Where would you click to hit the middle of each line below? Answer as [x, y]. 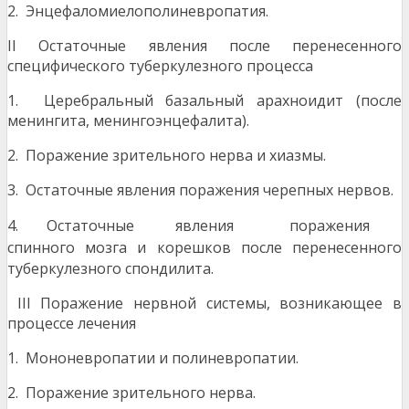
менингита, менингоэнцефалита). [128, 121]
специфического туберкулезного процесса [160, 66]
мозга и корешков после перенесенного [244, 248]
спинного [47, 248]
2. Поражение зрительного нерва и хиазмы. [167, 156]
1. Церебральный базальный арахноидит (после [204, 101]
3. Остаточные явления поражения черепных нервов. [200, 190]
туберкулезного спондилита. [110, 269]
